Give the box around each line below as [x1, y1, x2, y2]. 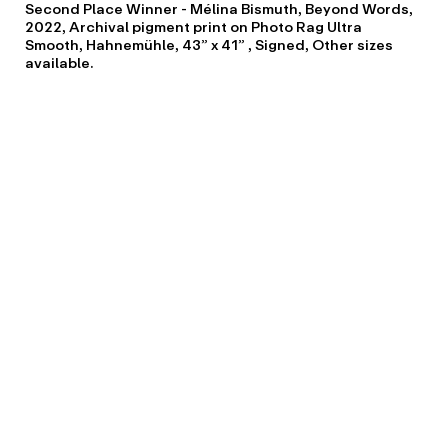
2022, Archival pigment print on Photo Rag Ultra [24, 15, 362, 39]
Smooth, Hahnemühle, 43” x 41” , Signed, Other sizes [24, 33, 393, 57]
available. [24, 51, 93, 75]
